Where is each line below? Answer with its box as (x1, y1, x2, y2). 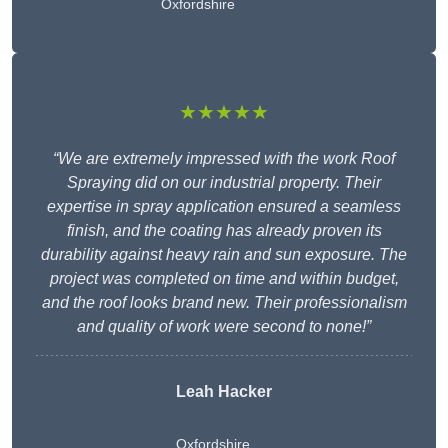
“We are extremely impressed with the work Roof (53, 150, 395, 168)
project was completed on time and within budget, (49, 270, 399, 288)
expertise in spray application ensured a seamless (47, 198, 401, 216)
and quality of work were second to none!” (77, 318, 371, 336)
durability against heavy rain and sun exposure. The (41, 246, 407, 264)
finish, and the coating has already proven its (66, 222, 382, 240)
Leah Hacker (176, 383, 272, 401)
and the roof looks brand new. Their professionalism (41, 294, 407, 312)
